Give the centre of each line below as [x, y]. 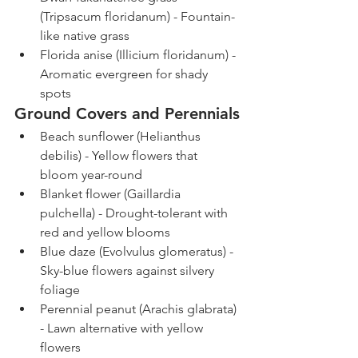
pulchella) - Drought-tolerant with [135, 213]
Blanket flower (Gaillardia [112, 194]
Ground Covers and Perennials [127, 114]
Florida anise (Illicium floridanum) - [139, 55]
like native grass [85, 36]
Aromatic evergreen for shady [125, 74]
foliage [60, 290]
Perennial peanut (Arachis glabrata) [140, 309]
